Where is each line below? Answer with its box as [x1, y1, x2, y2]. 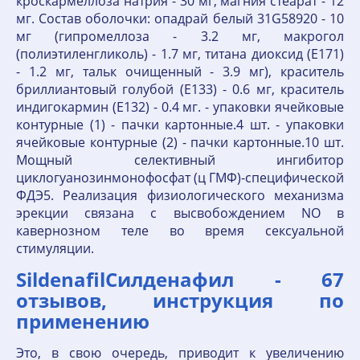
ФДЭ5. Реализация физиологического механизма [16, 186, 344, 204]
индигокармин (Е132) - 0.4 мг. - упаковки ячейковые [16, 98, 344, 116]
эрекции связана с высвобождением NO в [16, 204, 344, 222]
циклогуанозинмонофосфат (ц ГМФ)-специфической [16, 169, 344, 186]
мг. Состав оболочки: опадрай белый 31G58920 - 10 [16, 10, 344, 27]
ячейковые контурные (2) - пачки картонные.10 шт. [16, 133, 344, 151]
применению [16, 308, 149, 334]
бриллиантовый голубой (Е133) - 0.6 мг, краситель [16, 80, 344, 98]
